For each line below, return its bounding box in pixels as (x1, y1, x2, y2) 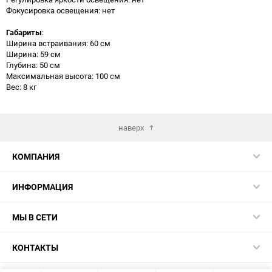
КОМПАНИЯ (12, 151, 59, 162)
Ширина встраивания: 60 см (6, 37, 110, 49)
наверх (118, 121, 144, 133)
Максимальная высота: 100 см (6, 70, 120, 81)
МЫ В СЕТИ (12, 211, 58, 223)
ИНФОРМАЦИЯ (12, 181, 73, 192)
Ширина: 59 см (6, 48, 61, 59)
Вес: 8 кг (6, 81, 36, 92)
